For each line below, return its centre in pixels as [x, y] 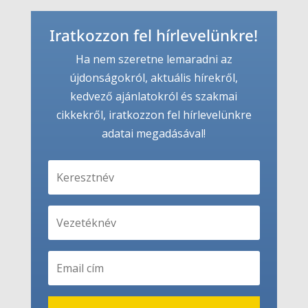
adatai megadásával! [154, 133]
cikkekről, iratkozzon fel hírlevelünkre [154, 114]
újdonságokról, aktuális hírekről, [154, 77]
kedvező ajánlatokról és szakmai [154, 96]
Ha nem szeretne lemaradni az [154, 59]
